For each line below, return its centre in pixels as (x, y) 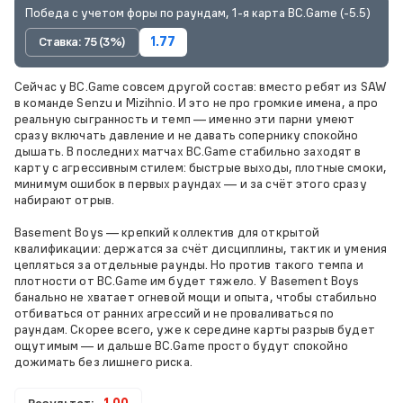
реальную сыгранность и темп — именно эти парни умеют (185, 118)
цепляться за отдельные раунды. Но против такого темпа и (189, 264)
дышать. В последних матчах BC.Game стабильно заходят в (188, 151)
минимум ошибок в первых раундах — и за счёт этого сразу (191, 183)
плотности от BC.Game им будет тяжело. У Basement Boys (187, 280)
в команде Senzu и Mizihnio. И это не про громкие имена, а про (197, 102)
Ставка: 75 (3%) (82, 42)
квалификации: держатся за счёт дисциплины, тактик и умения (201, 248)
